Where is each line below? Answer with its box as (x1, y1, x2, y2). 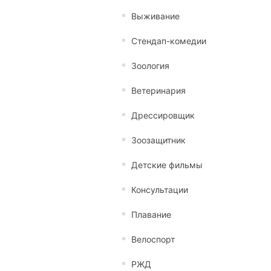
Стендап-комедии (131, 36, 206, 46)
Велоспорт (131, 234, 175, 244)
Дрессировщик (131, 110, 195, 120)
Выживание (131, 11, 180, 21)
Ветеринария (131, 85, 186, 96)
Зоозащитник (131, 135, 186, 145)
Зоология (131, 60, 169, 71)
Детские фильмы (131, 160, 203, 170)
